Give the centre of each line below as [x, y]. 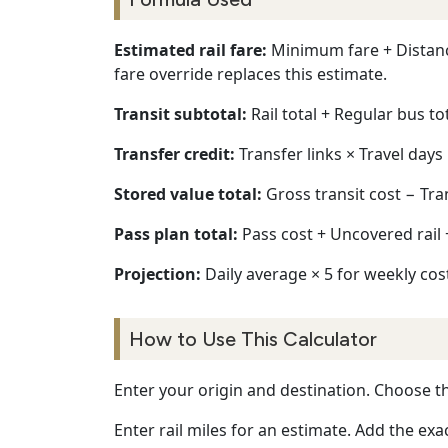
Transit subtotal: [180, 114]
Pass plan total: [176, 234]
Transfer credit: [174, 154]
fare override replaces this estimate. [250, 74]
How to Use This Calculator [253, 339]
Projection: [157, 274]
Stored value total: [188, 194]
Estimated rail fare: [190, 50]
